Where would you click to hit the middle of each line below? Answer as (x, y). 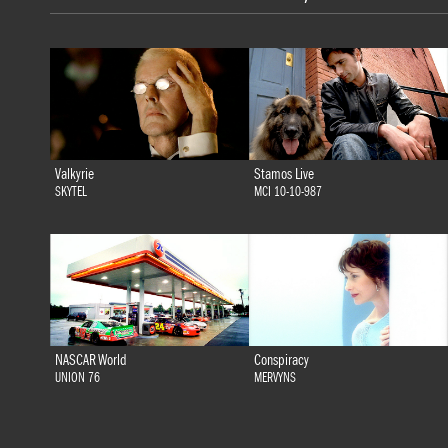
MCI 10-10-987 (287, 191)
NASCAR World (90, 359)
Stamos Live (283, 173)
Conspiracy (281, 359)
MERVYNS (274, 377)
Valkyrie (74, 173)
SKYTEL (70, 191)
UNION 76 (77, 377)
